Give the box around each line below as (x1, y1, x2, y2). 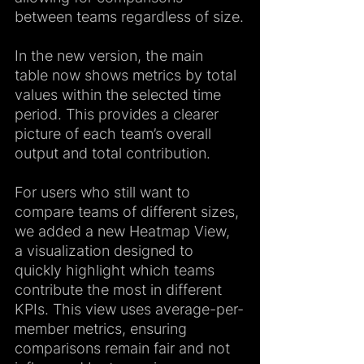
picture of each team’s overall (15, 124, 215, 142)
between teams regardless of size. (15, 7, 244, 25)
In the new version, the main (15, 46, 207, 64)
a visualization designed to (15, 241, 197, 259)
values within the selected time (15, 85, 225, 103)
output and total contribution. (15, 144, 210, 162)
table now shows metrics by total (15, 66, 240, 84)
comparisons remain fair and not (15, 339, 234, 357)
